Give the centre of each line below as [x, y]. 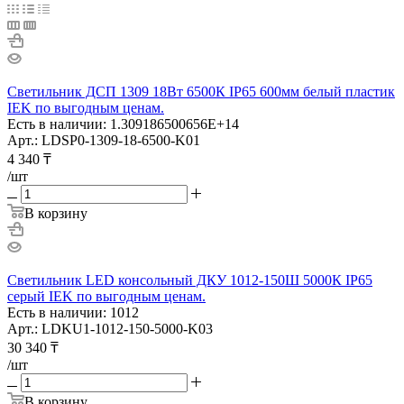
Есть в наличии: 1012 [73, 312]
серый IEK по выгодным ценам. [106, 296]
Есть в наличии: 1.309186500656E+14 [123, 124]
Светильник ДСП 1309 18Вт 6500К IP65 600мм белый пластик [201, 91]
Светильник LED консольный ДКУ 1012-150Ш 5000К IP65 [190, 280]
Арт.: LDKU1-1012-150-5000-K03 [110, 328]
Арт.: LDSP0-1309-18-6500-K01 [104, 140]
